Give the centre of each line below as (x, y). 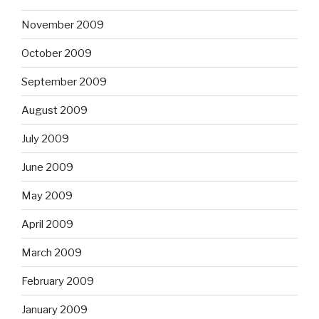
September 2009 (64, 82)
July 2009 (45, 138)
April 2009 (47, 224)
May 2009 (47, 195)
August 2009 (54, 110)
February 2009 (58, 281)
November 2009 (63, 25)
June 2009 (47, 167)
